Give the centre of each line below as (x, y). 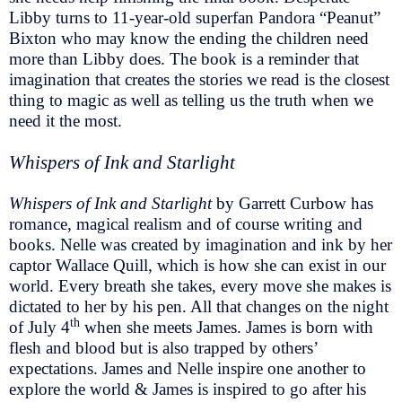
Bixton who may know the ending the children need (189, 39)
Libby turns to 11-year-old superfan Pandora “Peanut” (195, 18)
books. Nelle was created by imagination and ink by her (201, 245)
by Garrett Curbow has (295, 204)
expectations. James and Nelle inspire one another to (188, 369)
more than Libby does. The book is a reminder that (184, 59)
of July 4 (39, 328)
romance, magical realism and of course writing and (186, 224)
